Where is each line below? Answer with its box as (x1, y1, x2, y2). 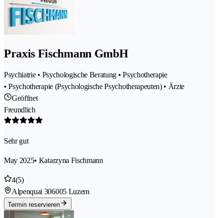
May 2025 (4, 156, 35, 165)
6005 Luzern (52, 187, 90, 196)
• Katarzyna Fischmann (34, 156, 103, 165)
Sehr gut (4, 137, 29, 145)
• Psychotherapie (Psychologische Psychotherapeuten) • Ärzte (4, 82, 185, 91)
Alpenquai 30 (12, 187, 52, 196)
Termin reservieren (8, 201, 60, 209)
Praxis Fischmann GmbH (4, 47, 128, 60)
